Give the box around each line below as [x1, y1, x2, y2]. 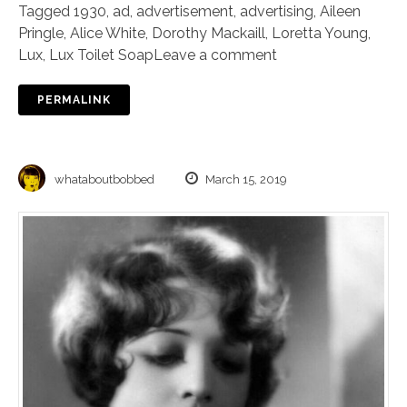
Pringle [18, 25, 64, 43]
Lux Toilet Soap [49, 46, 154, 65]
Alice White [70, 25, 145, 43]
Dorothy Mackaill [152, 25, 265, 43]
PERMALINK [37, 94, 112, 107]
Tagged [18, 3, 74, 21]
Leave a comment [154, 46, 277, 65]
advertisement [136, 3, 233, 21]
